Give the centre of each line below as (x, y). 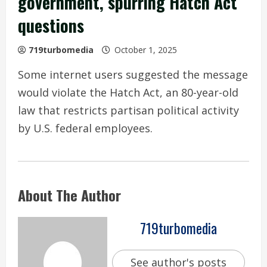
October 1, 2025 (146, 49)
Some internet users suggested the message (133, 74)
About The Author (69, 195)
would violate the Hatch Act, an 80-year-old (128, 92)
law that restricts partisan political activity (128, 110)
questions (51, 25)
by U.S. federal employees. (85, 128)
